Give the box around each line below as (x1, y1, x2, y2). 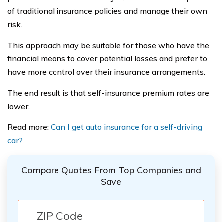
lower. (7, 101, 30, 111)
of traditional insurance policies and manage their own (7, 6, 207, 16)
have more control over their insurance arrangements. (7, 67, 205, 77)
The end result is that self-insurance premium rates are (7, 88, 209, 98)
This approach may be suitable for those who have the (7, 40, 209, 50)
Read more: (7, 122, 51, 132)
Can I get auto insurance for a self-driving (51, 122, 202, 132)
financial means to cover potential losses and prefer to (7, 54, 207, 63)
